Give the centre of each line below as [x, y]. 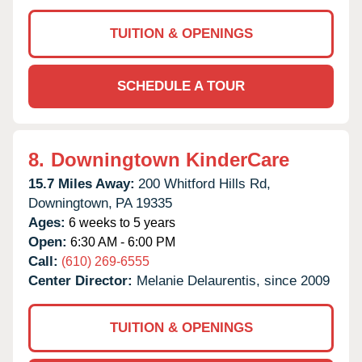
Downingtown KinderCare [170, 159]
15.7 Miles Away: [82, 183]
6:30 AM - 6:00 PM [121, 242]
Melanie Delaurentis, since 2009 [233, 280]
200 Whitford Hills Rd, [204, 183]
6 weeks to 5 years [120, 222]
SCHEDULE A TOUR [181, 86]
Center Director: [82, 280]
